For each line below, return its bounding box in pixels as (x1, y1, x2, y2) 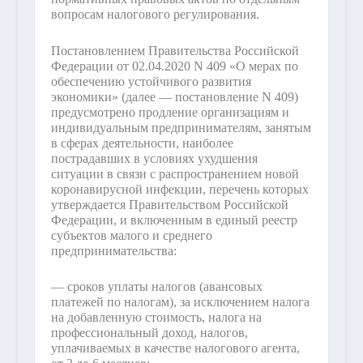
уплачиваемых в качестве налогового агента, (50, 341, 300, 356)
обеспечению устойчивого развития (50, 74, 251, 88)
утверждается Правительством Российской (50, 197, 288, 211)
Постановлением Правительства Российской (50, 43, 299, 58)
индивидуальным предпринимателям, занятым (50, 120, 311, 135)
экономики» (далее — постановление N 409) (50, 89, 298, 104)
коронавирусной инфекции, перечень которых (50, 181, 309, 196)
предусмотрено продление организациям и (50, 105, 289, 119)
